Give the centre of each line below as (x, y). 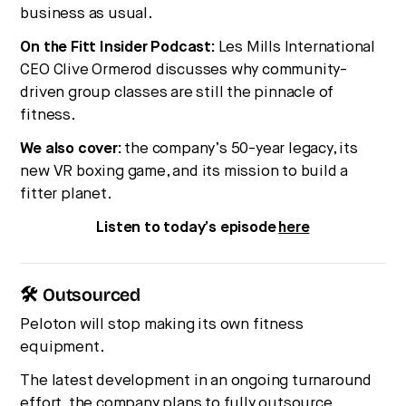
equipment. (63, 347)
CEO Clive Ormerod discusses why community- (184, 70)
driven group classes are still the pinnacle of (177, 92)
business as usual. (87, 14)
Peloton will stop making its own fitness (162, 324)
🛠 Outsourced (81, 296)
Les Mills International (295, 47)
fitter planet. (66, 194)
